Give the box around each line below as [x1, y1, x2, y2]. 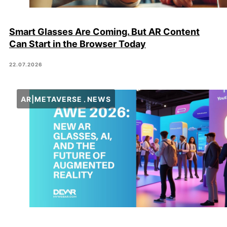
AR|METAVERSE [21, 95, 82, 104]
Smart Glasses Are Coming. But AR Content [9, 26, 200, 37]
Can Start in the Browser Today [9, 39, 146, 50]
